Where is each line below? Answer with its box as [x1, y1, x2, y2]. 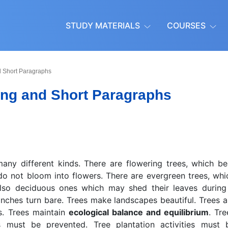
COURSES [167, 20, 206, 31]
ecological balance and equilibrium [68, 207, 209, 217]
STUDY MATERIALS [66, 20, 140, 31]
